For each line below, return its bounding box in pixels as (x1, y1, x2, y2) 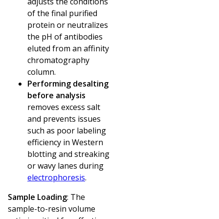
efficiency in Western (27, 136, 103, 148)
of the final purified (27, 7, 97, 19)
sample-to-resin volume (8, 203, 95, 214)
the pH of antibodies (27, 31, 103, 42)
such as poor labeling (27, 125, 106, 136)
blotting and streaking (27, 148, 109, 159)
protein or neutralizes (27, 19, 108, 30)
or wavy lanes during (27, 160, 104, 171)
